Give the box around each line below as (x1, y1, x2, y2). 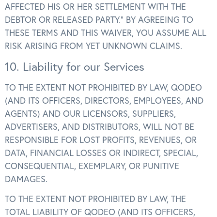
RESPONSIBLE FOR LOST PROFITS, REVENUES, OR (5, 134, 197, 145)
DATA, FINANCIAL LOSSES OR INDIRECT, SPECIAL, (5, 147, 198, 158)
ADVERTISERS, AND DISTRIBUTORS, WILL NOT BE (5, 121, 194, 132)
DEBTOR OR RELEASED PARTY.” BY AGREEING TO (5, 14, 193, 26)
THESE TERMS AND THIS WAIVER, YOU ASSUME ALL (5, 27, 206, 39)
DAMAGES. (5, 173, 47, 185)
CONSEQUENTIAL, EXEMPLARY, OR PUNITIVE (5, 160, 179, 171)
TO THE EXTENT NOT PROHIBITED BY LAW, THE (5, 193, 186, 205)
